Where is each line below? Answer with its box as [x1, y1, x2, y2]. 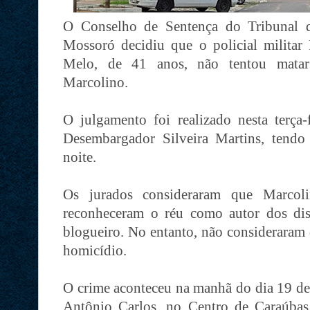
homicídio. [63, 242, 127, 259]
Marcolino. [63, 74, 128, 91]
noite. [63, 149, 96, 165]
